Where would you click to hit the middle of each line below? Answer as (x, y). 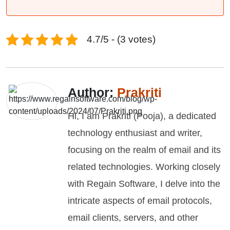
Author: (92, 92)
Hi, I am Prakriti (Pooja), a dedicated (142, 116)
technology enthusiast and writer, (135, 133)
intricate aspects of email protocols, (140, 201)
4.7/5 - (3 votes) (121, 39)
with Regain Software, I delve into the (144, 184)
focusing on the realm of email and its (144, 150)
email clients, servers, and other (133, 218)
